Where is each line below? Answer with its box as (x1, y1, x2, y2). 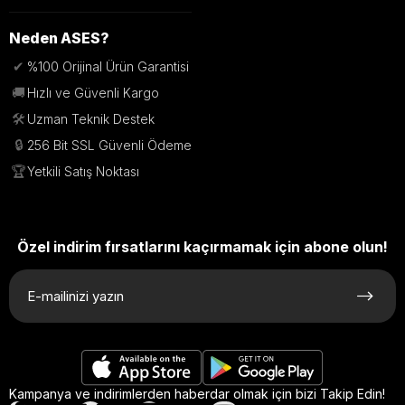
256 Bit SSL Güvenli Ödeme (27, 137, 192, 153)
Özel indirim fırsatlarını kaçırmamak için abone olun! (17, 238, 388, 256)
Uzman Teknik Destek (27, 111, 155, 127)
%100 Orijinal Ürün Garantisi (27, 59, 189, 74)
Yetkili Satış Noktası (27, 164, 139, 179)
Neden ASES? (9, 29, 109, 47)
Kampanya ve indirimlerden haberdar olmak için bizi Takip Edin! (9, 386, 385, 401)
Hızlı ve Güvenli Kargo (27, 85, 159, 100)
